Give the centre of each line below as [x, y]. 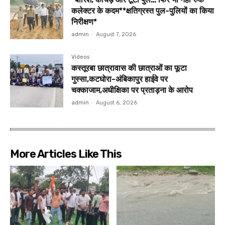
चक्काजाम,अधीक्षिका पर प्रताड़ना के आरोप [132, 90]
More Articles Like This [66, 154]
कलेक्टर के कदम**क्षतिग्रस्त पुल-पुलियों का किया [143, 11]
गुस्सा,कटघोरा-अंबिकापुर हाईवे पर [120, 79]
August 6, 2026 [117, 102]
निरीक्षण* [84, 22]
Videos [81, 57]
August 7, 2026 [116, 34]
